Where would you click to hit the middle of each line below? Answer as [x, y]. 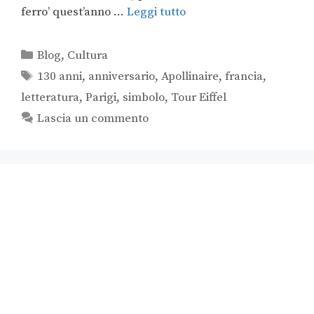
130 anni [60, 77]
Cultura [88, 56]
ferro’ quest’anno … [74, 12]
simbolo [144, 98]
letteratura [50, 98]
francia [244, 77]
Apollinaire [190, 77]
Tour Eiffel [199, 98]
